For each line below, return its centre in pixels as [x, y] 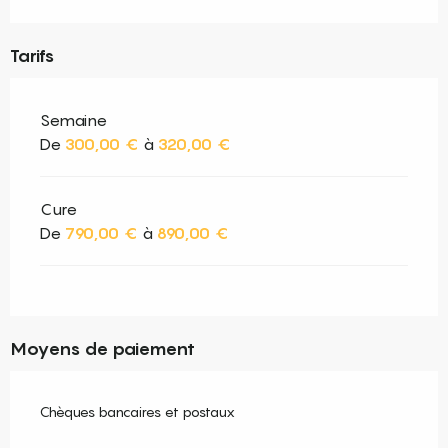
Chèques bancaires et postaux [137, 412]
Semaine [73, 120]
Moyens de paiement [102, 349]
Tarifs [32, 56]
